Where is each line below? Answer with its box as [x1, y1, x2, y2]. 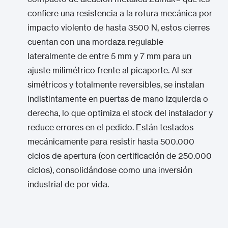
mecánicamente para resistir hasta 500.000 [27, 136, 194, 147]
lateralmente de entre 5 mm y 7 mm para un [27, 51, 191, 61]
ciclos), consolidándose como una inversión [27, 165, 192, 175]
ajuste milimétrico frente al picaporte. [27, 65, 169, 75]
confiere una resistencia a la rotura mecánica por [27, 8, 212, 18]
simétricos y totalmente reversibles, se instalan [27, 79, 204, 90]
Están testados [134, 122, 193, 132]
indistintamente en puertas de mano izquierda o [27, 94, 208, 104]
